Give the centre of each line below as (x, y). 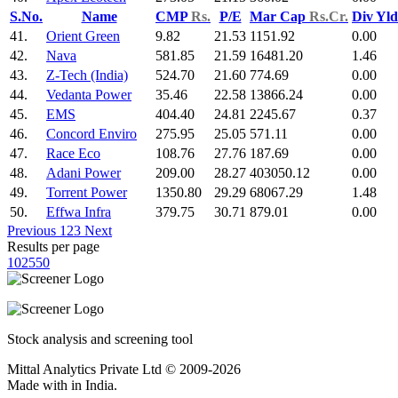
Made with (39, 385)
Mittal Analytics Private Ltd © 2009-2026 (124, 369)
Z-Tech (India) (87, 75)
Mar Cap (279, 16)
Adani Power (84, 172)
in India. (94, 385)
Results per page (53, 246)
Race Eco (73, 153)
